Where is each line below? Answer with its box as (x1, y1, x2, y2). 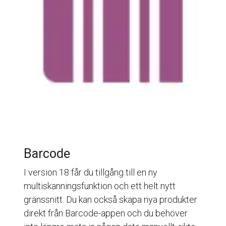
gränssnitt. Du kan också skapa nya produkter (24, 194, 197, 205)
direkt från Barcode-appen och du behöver (24, 208, 188, 219)
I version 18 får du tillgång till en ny (24, 167, 157, 178)
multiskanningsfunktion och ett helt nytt (24, 181, 176, 192)
